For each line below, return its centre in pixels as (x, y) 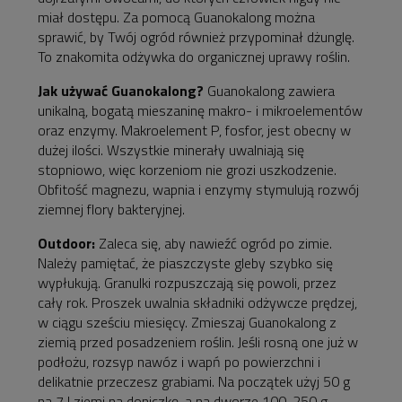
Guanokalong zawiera (269, 91)
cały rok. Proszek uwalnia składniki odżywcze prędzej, (197, 303)
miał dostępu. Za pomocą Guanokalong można (176, 17)
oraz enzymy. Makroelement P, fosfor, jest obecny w (194, 131)
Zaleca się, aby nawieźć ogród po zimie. (214, 244)
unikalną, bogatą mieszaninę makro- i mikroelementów (200, 111)
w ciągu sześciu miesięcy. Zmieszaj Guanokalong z (187, 323)
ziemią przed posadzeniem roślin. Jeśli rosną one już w (198, 342)
